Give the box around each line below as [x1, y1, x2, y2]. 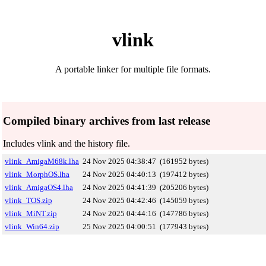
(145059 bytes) [160, 196, 208, 205]
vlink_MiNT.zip [5, 209, 57, 218]
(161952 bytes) [160, 157, 208, 166]
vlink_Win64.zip [5, 222, 59, 231]
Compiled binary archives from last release [3, 114, 210, 127]
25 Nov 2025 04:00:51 [83, 222, 156, 231]
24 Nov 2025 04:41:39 [83, 183, 156, 192]
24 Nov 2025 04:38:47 [83, 157, 156, 166]
